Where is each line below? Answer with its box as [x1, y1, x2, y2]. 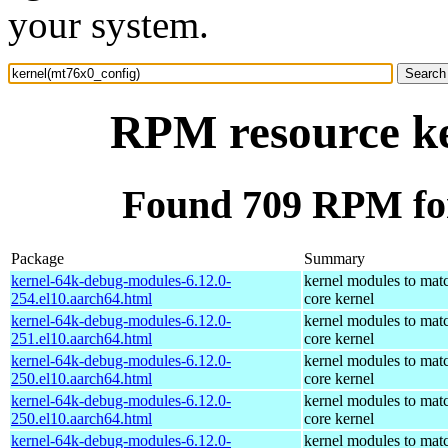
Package [11, 249, 64, 267]
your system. [8, 3, 209, 46]
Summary [304, 249, 365, 267]
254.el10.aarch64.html [11, 289, 152, 307]
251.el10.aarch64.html [11, 329, 152, 347]
